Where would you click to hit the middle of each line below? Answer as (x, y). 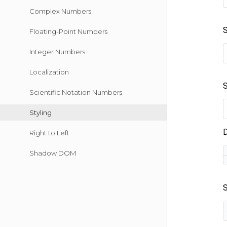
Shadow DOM (53, 153)
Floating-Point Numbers (68, 31)
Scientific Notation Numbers (76, 92)
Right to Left (49, 133)
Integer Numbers (57, 52)
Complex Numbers (60, 11)
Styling (41, 112)
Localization (49, 72)
